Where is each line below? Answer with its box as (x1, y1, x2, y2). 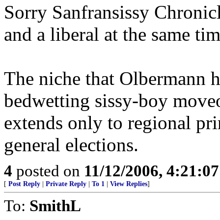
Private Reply (46, 180, 86, 188)
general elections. (4, 134, 138, 155)
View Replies (110, 180, 147, 188)
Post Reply (8, 180, 40, 188)
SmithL (29, 196, 81, 215)
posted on (12, 162, 84, 180)
